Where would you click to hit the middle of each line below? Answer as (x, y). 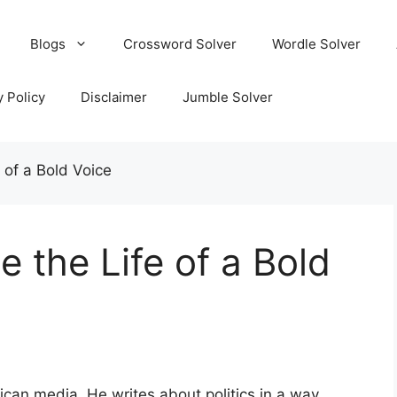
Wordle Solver (316, 44)
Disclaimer (113, 97)
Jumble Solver (227, 97)
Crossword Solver (179, 44)
